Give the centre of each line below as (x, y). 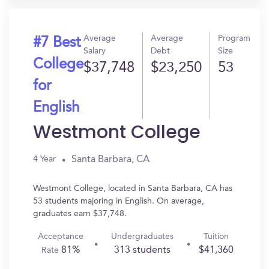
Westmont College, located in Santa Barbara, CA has (133, 189)
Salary (95, 51)
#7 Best (57, 43)
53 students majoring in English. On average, (119, 201)
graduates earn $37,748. (80, 214)
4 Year (44, 159)
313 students (142, 250)
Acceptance (60, 237)
